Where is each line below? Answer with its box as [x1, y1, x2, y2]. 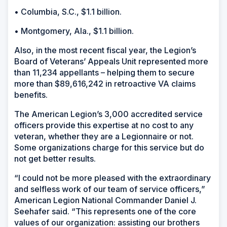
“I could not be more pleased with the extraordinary [14, 172, 211, 183]
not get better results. [14, 153, 98, 164]
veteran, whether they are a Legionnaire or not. [14, 131, 194, 141]
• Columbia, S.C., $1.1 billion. [14, 6, 124, 17]
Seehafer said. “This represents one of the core [14, 206, 196, 216]
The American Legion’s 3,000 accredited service [14, 108, 203, 119]
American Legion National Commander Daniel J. [14, 195, 197, 205]
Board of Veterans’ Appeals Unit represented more [14, 56, 208, 66]
